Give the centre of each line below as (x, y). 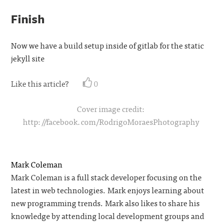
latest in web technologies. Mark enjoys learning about (108, 190)
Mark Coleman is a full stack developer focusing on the (107, 177)
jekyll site (28, 58)
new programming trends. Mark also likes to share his (106, 203)
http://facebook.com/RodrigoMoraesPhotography (111, 121)
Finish (28, 19)
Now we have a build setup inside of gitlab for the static (108, 45)
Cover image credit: (111, 109)
